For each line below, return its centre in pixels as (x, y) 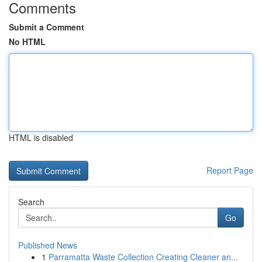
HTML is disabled (41, 137)
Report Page (230, 170)
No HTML (27, 42)
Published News (48, 245)
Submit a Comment (46, 27)
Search (31, 202)
